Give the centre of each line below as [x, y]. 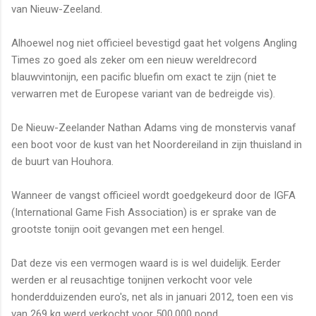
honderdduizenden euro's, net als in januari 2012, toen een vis [152, 297]
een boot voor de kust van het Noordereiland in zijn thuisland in [157, 144]
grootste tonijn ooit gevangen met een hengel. [118, 229]
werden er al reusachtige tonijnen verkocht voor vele [132, 280]
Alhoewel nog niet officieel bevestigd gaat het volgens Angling [154, 43]
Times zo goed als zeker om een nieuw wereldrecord [134, 60]
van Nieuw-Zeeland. [57, 9]
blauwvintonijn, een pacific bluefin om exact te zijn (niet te [144, 77]
